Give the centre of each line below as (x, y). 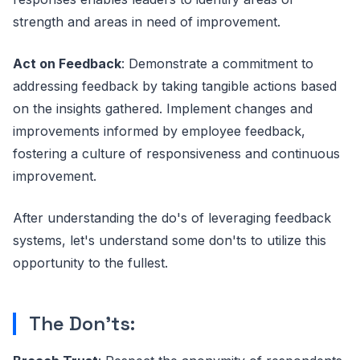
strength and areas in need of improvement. (147, 21)
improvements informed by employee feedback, (159, 131)
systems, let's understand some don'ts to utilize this (170, 240)
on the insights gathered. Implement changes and (163, 108)
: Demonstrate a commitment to (217, 63)
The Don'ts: (82, 323)
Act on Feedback (67, 63)
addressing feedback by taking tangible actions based (175, 86)
